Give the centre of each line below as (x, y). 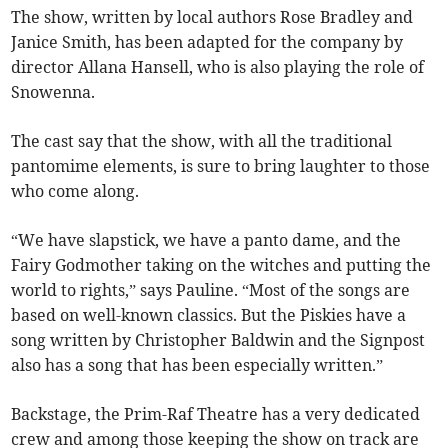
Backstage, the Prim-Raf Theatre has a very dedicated (216, 414)
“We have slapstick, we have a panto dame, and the (206, 240)
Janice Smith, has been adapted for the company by (207, 42)
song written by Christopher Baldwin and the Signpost (218, 340)
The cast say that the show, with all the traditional (202, 141)
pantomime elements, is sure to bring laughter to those (221, 166)
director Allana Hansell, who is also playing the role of (218, 67)
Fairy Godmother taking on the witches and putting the (221, 265)
